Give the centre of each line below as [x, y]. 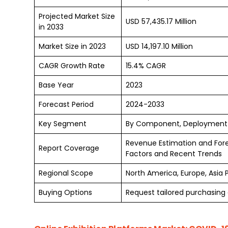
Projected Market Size [77, 16]
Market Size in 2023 [72, 46]
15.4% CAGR [146, 66]
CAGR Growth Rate [72, 66]
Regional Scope [66, 173]
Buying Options [65, 192]
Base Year [56, 85]
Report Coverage [69, 148]
